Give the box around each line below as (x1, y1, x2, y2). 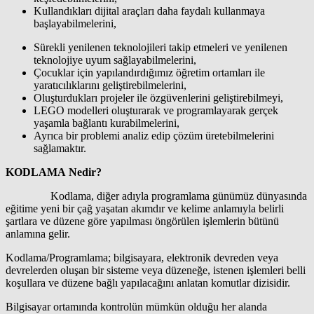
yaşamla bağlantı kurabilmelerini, (34, 116, 179, 129)
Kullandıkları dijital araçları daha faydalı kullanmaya (34, 4, 265, 17)
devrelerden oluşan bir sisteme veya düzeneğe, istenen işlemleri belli (6, 264, 306, 276)
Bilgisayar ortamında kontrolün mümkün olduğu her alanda (6, 300, 267, 313)
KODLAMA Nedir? (6, 165, 102, 178)
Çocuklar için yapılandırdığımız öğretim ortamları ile (34, 66, 265, 78)
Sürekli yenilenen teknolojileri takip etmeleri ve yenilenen (34, 41, 287, 53)
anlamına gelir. (6, 227, 70, 240)
